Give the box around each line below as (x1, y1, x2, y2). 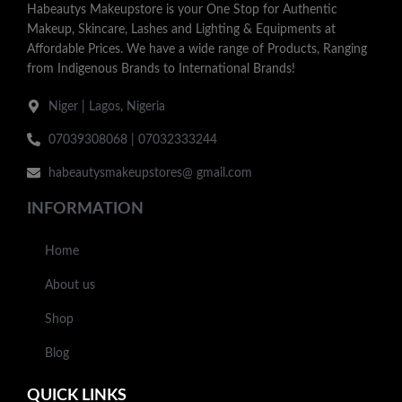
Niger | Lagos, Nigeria (48, 100, 165, 113)
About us (45, 278, 95, 292)
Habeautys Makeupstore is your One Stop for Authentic (27, 3, 337, 16)
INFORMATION (27, 200, 144, 217)
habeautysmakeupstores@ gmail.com (48, 166, 252, 179)
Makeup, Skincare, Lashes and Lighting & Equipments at (27, 22, 336, 36)
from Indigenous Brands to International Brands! (27, 62, 295, 75)
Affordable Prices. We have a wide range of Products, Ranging (27, 42, 367, 56)
